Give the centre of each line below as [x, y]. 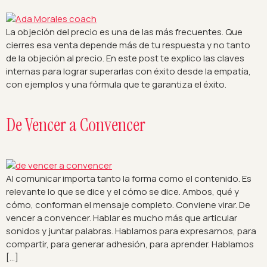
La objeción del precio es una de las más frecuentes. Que [124, 32]
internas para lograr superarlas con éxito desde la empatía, [128, 72]
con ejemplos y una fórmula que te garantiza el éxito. [116, 85]
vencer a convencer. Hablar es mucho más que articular [122, 218]
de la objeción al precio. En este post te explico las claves [125, 58]
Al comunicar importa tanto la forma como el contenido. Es [129, 178]
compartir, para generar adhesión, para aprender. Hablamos [130, 244]
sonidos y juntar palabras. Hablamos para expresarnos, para [131, 231]
